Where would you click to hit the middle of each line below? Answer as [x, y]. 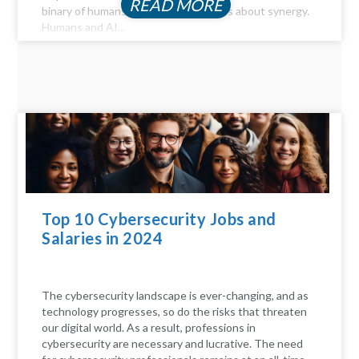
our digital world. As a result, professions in [149, 328]
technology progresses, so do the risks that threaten [175, 312]
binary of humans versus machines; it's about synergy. [176, 11]
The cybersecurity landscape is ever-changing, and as [175, 296]
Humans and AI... [84, 27]
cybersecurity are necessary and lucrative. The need [173, 344]
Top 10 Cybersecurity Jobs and [159, 219]
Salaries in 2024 [104, 238]
